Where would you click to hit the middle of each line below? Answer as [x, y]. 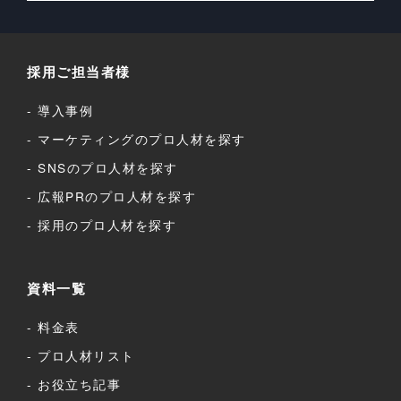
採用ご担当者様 [79, 72]
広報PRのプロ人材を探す [117, 196]
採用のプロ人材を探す [107, 225]
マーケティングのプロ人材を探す [142, 139]
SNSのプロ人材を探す [108, 168]
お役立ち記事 [80, 384]
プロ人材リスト [86, 356]
